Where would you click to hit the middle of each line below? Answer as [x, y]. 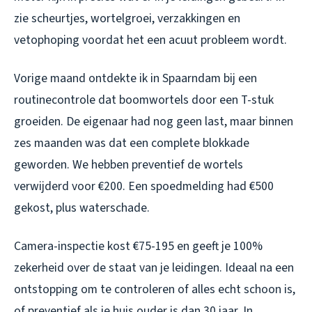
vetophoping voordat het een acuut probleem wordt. [150, 40]
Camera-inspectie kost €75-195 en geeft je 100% [138, 246]
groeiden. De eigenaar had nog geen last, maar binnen [154, 121]
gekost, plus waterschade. [82, 208]
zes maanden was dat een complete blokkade [132, 143]
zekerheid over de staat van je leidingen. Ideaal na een [154, 267]
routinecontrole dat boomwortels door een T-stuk [144, 100]
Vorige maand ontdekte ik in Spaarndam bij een [135, 78]
